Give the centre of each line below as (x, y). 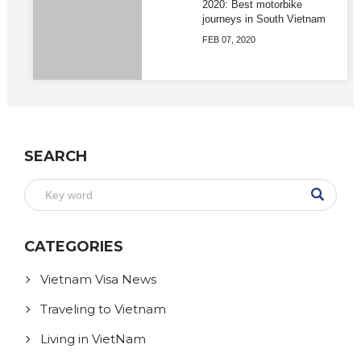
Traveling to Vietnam (104, 309)
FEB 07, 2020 (229, 40)
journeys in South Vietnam (264, 19)
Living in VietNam (93, 339)
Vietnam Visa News (99, 280)
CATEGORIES (74, 247)
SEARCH (56, 157)
